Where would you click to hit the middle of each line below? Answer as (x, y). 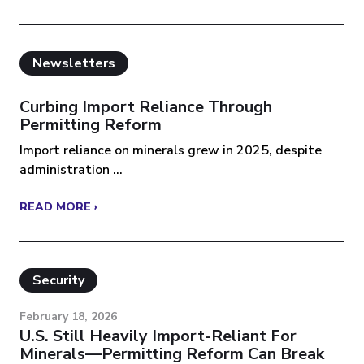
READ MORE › (58, 207)
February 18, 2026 (68, 317)
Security (58, 281)
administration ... (71, 170)
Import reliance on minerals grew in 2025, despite (171, 151)
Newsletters (74, 63)
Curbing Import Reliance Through (146, 107)
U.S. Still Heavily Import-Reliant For (158, 336)
